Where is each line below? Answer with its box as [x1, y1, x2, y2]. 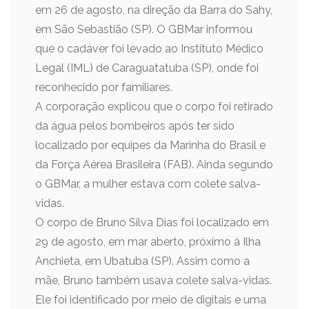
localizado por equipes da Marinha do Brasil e [35, 139, 266, 152]
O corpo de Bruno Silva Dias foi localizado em [35, 216, 269, 229]
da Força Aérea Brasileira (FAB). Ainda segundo [35, 158, 273, 171]
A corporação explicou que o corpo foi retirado [35, 100, 273, 113]
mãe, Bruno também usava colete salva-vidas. [35, 274, 272, 287]
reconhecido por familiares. [35, 81, 172, 94]
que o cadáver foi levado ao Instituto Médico [35, 42, 263, 55]
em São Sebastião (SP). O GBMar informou [35, 23, 252, 36]
